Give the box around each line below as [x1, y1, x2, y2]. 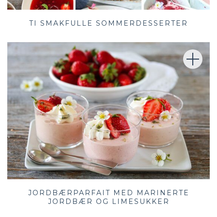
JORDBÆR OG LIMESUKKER [47, 197, 170, 206]
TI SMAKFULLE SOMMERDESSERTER [29, 19, 188, 28]
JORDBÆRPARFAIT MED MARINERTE [28, 188, 189, 197]
